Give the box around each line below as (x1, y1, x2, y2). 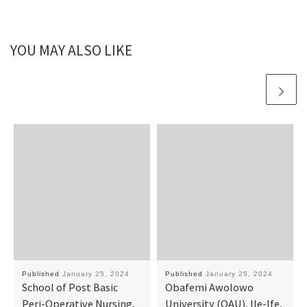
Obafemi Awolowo (164, 280, 254, 294)
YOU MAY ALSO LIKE (10, 41, 132, 60)
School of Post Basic (21, 280, 118, 294)
